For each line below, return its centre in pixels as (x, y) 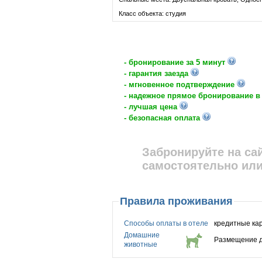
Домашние (142, 235)
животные (141, 244)
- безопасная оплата (163, 118)
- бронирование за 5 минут (176, 62)
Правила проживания (176, 201)
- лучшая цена (152, 107)
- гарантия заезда (157, 73)
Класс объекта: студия (152, 13)
